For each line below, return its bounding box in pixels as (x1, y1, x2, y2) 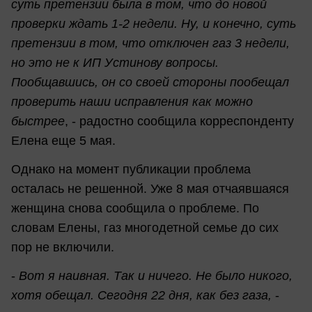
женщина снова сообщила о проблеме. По (11, 201, 259, 216)
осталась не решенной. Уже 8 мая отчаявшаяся (11, 182, 289, 196)
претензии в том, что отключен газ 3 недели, (11, 36, 290, 50)
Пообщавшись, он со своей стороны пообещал (11, 75, 289, 89)
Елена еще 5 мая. (11, 133, 116, 148)
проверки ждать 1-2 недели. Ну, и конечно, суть (11, 16, 296, 31)
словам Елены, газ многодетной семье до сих (11, 221, 279, 235)
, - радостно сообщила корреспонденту (65, 114, 294, 128)
